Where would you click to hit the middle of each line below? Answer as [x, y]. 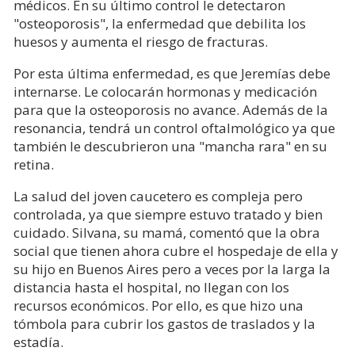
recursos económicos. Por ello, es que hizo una [158, 305]
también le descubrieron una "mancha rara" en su [170, 146]
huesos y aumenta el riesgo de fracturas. [142, 41]
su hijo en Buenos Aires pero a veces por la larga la [172, 269]
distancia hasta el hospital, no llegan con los [151, 287]
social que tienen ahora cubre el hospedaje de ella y [176, 250]
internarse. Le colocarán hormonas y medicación [165, 91]
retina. [34, 164]
